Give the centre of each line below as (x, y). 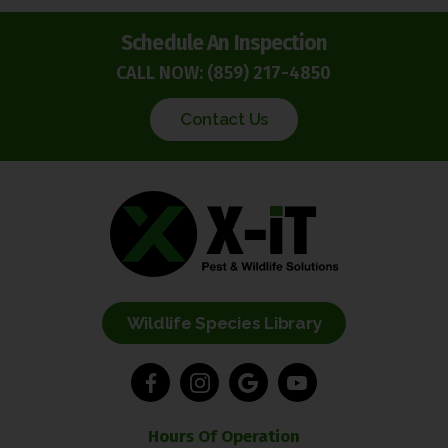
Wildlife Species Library (224, 323)
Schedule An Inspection (224, 43)
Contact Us (224, 119)
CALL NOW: (162, 73)
